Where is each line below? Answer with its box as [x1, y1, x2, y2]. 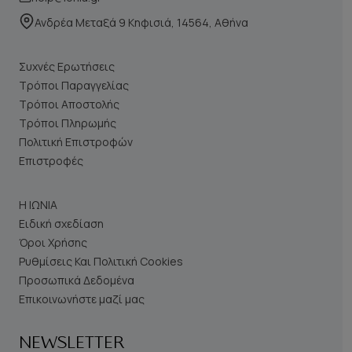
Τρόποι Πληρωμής [19, 115, 116, 131]
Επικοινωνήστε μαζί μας [19, 291, 145, 307]
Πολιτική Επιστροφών [19, 134, 133, 150]
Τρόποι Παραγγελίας [19, 78, 129, 93]
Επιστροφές [19, 153, 83, 169]
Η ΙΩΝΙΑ [19, 197, 57, 213]
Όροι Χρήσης [19, 235, 87, 251]
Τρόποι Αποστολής [19, 97, 119, 112]
